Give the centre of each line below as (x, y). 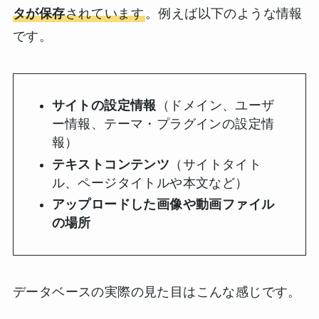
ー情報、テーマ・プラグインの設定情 (163, 124)
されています (104, 14)
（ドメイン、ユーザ (215, 106)
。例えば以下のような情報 (224, 14)
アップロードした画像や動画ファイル (163, 205)
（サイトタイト (216, 164)
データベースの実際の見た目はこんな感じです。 (157, 292)
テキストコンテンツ (111, 164)
